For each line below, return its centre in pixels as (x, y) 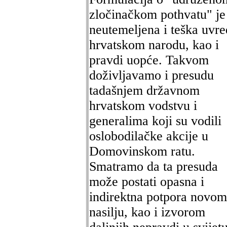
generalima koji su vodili (155, 121)
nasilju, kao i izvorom (147, 212)
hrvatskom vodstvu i (143, 106)
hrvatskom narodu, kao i (154, 45)
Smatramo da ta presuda (154, 166)
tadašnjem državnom (144, 90)
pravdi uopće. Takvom (149, 60)
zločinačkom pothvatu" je (157, 14)
